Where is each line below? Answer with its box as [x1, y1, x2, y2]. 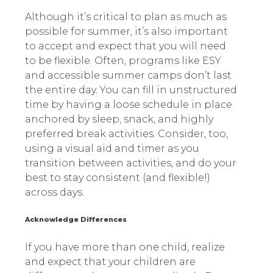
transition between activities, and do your [24, 157, 236, 169]
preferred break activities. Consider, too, [24, 128, 228, 140]
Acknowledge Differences [24, 216, 127, 224]
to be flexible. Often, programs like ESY [24, 55, 221, 67]
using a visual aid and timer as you [24, 143, 199, 155]
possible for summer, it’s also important [24, 26, 228, 38]
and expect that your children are [24, 256, 196, 268]
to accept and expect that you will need [24, 40, 226, 52]
